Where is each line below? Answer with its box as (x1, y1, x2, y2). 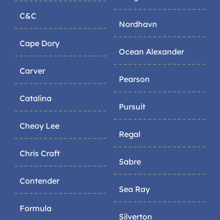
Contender (20, 175, 59, 186)
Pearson (119, 74, 150, 84)
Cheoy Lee (20, 120, 59, 131)
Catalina (20, 93, 52, 103)
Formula (20, 203, 52, 213)
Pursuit (119, 101, 145, 111)
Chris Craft (20, 148, 60, 158)
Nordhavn (119, 19, 157, 29)
